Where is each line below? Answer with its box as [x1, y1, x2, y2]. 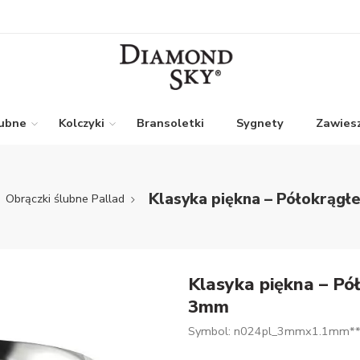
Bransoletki [137, 115, 204, 131]
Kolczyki [59, 115, 104, 131]
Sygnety [236, 115, 284, 131]
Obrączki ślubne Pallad [6, 190, 125, 207]
